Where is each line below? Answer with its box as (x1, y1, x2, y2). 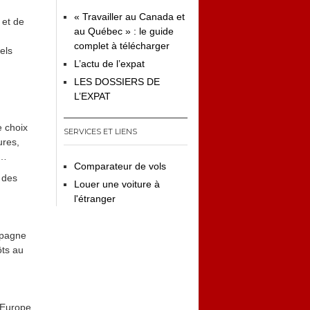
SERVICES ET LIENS (64, 127, 137, 136)
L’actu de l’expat (74, 58, 145, 69)
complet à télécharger (74, 40, 170, 51)
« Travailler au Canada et (74, 11, 185, 22)
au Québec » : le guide (74, 26, 174, 37)
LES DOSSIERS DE (74, 76, 160, 87)
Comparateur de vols (74, 161, 166, 172)
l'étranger (74, 193, 116, 204)
